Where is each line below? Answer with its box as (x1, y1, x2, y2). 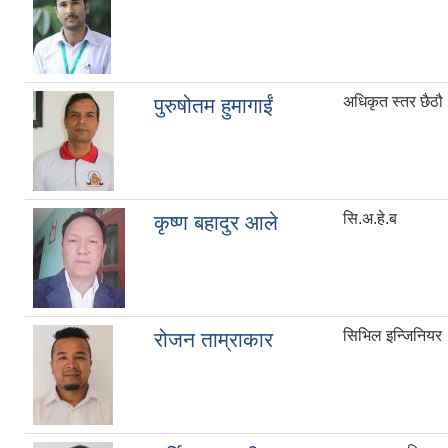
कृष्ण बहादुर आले (154, 211, 278, 235)
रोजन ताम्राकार (154, 328, 273, 352)
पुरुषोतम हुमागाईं (154, 94, 273, 118)
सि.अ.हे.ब (343, 210, 397, 228)
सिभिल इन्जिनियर (343, 327, 442, 345)
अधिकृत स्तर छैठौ (343, 93, 443, 111)
